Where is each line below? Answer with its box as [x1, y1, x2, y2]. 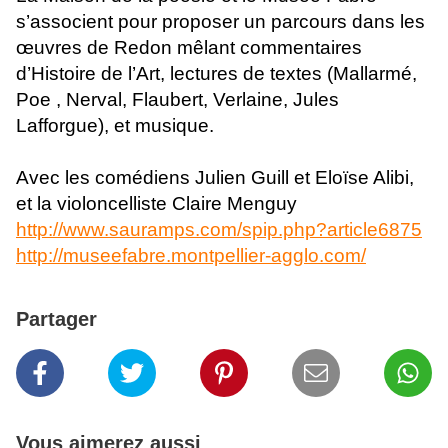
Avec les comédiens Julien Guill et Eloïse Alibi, [16, 167, 414, 189]
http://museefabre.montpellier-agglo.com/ [16, 245, 366, 267]
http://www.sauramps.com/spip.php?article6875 [16, 219, 422, 241]
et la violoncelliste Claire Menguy [16, 193, 297, 215]
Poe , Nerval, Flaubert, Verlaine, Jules [16, 89, 339, 111]
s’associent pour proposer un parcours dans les [16, 11, 425, 33]
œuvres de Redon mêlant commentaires [16, 37, 362, 59]
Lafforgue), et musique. [16, 115, 214, 137]
